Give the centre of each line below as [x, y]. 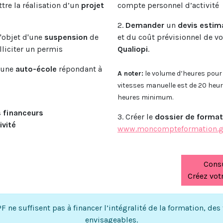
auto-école [36, 69]
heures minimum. [145, 97]
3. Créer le [136, 117]
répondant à [79, 69]
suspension [66, 37]
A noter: [130, 73]
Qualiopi [133, 49]
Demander [145, 25]
